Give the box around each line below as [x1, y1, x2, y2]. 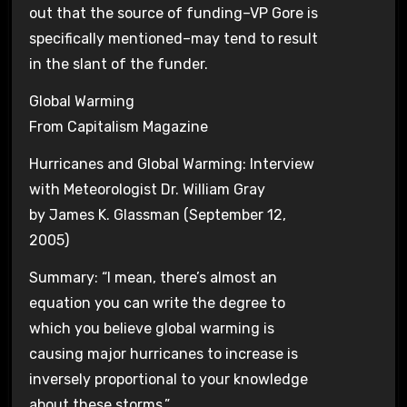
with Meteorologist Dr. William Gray [28, 181, 265, 199]
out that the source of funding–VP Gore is [28, 5, 318, 23]
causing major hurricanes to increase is [28, 344, 298, 362]
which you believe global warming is [28, 319, 274, 337]
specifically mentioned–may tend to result [28, 30, 318, 48]
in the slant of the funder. [28, 55, 208, 74]
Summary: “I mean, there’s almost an [28, 268, 277, 286]
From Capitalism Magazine [28, 118, 208, 136]
